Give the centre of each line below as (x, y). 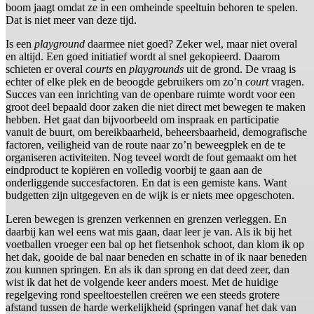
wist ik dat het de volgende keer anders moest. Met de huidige (142, 282)
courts (99, 69)
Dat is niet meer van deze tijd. (71, 20)
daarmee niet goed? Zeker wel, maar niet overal (191, 44)
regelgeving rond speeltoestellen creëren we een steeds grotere (143, 295)
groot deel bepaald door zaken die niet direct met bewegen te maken (156, 107)
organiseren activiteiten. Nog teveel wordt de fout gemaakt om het (151, 158)
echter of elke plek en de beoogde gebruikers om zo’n (125, 82)
